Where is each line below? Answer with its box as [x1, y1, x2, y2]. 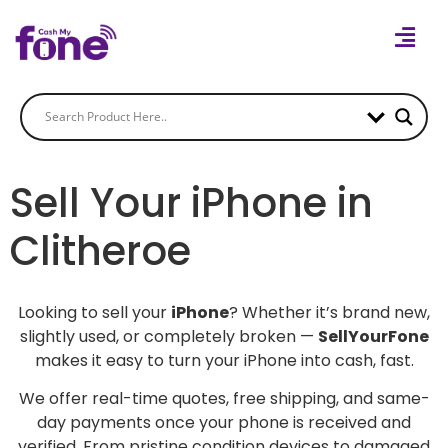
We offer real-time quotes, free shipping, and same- [18, 387, 430, 411]
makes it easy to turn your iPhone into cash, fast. [34, 348, 414, 372]
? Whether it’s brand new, [229, 300, 430, 324]
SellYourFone [317, 324, 429, 348]
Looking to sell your [18, 300, 171, 324]
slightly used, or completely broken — [19, 324, 318, 348]
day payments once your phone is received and [37, 411, 411, 435]
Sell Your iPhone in [10, 174, 373, 231]
